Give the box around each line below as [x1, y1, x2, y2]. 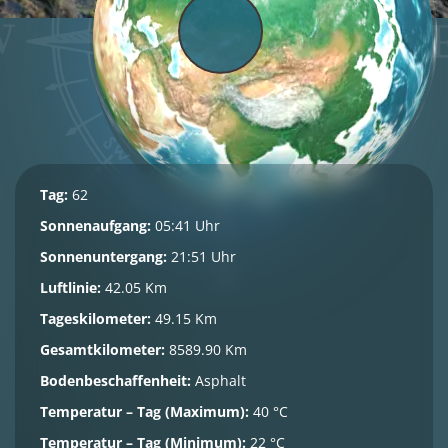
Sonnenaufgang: [40, 216, 151, 235]
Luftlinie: [40, 278, 101, 297]
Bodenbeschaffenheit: [40, 371, 191, 390]
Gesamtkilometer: [40, 340, 165, 359]
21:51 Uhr [167, 247, 236, 266]
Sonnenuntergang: [40, 247, 167, 266]
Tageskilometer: [40, 309, 151, 328]
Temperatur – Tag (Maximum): [40, 402, 249, 421]
